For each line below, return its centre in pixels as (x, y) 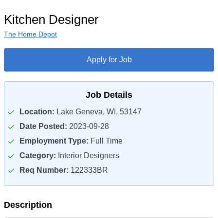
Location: (37, 112)
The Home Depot (30, 34)
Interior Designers (88, 155)
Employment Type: (54, 141)
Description (28, 205)
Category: (38, 155)
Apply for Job (109, 60)
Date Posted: (43, 126)
